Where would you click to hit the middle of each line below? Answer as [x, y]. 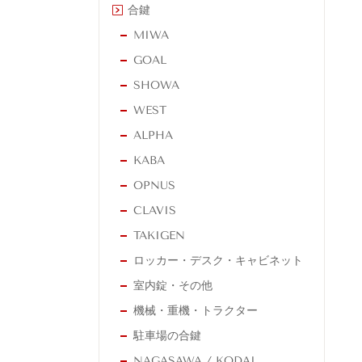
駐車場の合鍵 [167, 336]
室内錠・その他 [173, 286]
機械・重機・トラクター [196, 311]
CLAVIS [155, 211]
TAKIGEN [159, 236]
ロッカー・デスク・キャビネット [218, 261]
